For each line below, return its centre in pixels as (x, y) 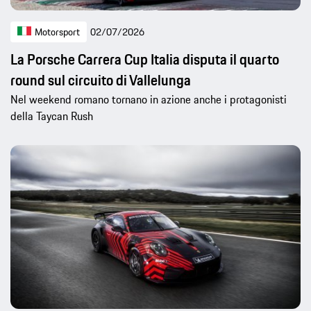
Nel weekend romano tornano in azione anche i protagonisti (149, 99)
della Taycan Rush (52, 116)
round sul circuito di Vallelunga (101, 80)
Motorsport (57, 32)
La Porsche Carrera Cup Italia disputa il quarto (145, 59)
